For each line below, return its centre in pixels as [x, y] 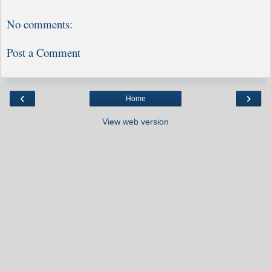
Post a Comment [44, 52]
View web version [135, 122]
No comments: [40, 24]
